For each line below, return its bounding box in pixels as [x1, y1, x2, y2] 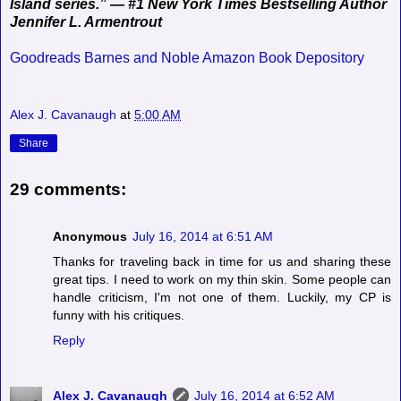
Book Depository [259, 49, 364, 65]
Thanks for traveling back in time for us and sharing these [53, 253, 391, 269]
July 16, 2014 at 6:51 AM [132, 228, 273, 243]
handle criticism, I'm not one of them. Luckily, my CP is [53, 289, 391, 304]
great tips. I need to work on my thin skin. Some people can [53, 271, 391, 286]
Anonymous [53, 228, 127, 243]
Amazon [202, 49, 255, 65]
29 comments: [10, 180, 126, 200]
